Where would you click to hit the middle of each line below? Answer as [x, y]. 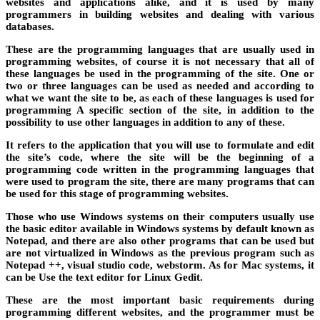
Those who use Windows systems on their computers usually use [160, 216]
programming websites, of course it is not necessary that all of [160, 61]
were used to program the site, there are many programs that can [160, 181]
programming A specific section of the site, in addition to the [160, 110]
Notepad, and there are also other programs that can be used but [160, 240]
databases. [30, 26]
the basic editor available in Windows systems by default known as [160, 228]
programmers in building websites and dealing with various [160, 14]
